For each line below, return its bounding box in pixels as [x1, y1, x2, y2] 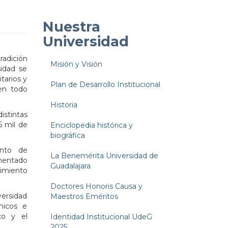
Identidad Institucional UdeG [50, 212, 152, 222]
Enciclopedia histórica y [50, 121, 133, 130]
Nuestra [42, 18, 100, 36]
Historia [50, 100, 77, 110]
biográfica [50, 131, 85, 140]
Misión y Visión [50, 60, 102, 69]
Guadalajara [50, 161, 91, 171]
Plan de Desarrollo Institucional [50, 80, 160, 90]
